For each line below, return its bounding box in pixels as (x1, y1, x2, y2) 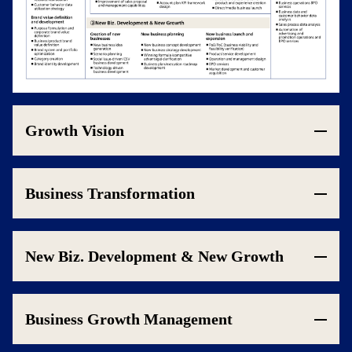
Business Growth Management (25, 310, 233, 328)
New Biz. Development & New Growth (25, 247, 284, 266)
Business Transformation (25, 185, 195, 203)
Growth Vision (25, 122, 124, 140)
